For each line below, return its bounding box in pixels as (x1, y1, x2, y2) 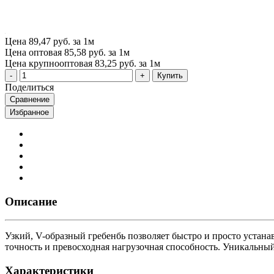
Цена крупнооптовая (5, 57, 92, 68)
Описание (5, 194, 57, 208)
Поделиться (5, 81, 54, 92)
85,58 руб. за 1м (64, 46, 130, 57)
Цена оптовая (5, 46, 62, 57)
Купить (157, 70, 183, 80)
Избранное (10, 107, 49, 117)
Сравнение (10, 94, 50, 104)
